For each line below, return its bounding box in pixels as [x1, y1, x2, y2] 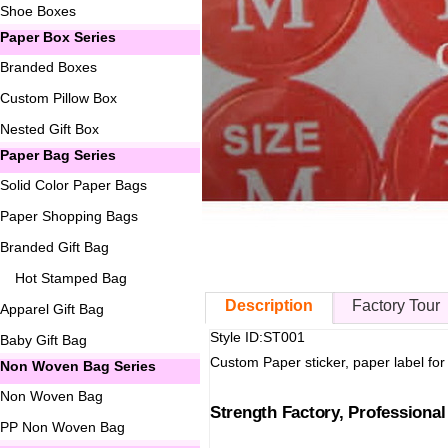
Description [225, 297, 314, 315]
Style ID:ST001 [209, 329, 305, 346]
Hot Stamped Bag [15, 270, 127, 286]
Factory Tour [352, 297, 441, 315]
